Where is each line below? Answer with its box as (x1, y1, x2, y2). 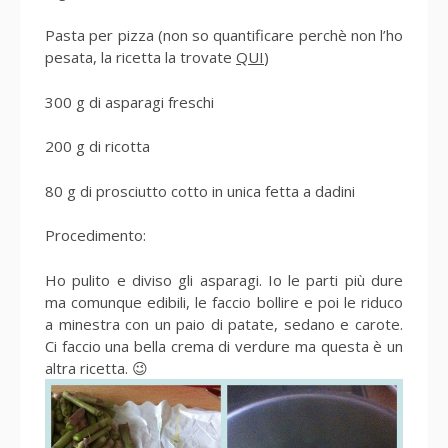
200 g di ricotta (45, 136, 150, 157)
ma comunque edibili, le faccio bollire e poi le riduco (45, 292, 403, 313)
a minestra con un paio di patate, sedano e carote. (45, 314, 403, 335)
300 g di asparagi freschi (45, 92, 214, 113)
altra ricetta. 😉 (45, 358, 148, 379)
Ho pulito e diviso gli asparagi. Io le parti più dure (45, 270, 403, 291)
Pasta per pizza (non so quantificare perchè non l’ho (45, 25, 403, 46)
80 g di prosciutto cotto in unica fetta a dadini (45, 181, 355, 202)
